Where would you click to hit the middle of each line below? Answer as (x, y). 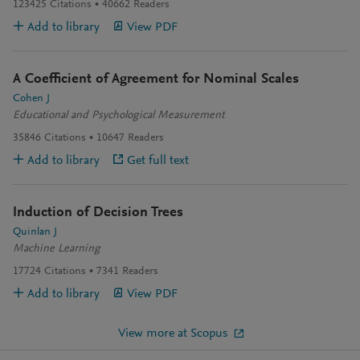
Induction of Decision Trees (98, 213)
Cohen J (31, 99)
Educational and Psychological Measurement (119, 116)
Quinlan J (35, 232)
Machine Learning (57, 249)
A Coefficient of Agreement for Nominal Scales (156, 80)
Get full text (158, 160)
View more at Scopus (173, 333)
